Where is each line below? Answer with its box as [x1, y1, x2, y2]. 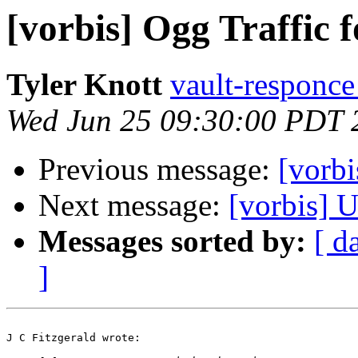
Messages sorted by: [38, 224, 306, 259]
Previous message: [38, 152, 278, 187]
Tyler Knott [6, 67, 162, 102]
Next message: [38, 188, 229, 223]
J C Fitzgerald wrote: [6, 332, 141, 344]
